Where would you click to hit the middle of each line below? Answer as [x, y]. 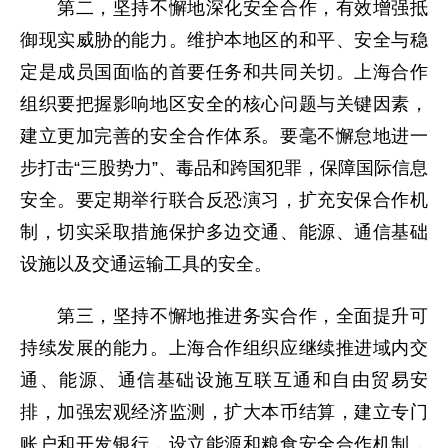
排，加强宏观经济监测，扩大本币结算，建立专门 [224, 412]
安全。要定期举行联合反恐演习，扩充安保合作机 [224, 200]
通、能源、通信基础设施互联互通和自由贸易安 [224, 380]
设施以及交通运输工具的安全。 [146, 264]
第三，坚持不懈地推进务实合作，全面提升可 [224, 316]
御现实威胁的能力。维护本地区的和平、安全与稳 [224, 40]
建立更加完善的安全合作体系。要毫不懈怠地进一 [224, 136]
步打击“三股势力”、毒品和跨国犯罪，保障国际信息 [224, 168]
